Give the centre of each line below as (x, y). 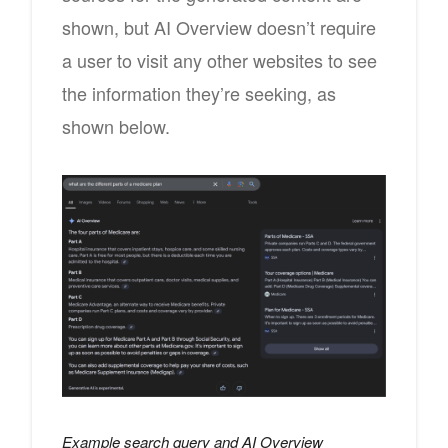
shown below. (116, 125)
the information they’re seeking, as (199, 92)
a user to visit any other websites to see (219, 59)
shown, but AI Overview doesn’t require (219, 26)
